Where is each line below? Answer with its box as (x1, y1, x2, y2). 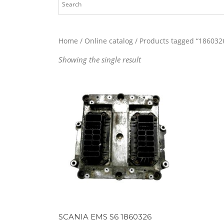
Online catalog (84, 36, 133, 46)
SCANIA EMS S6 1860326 (58, 211, 151, 221)
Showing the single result (58, 54, 141, 65)
